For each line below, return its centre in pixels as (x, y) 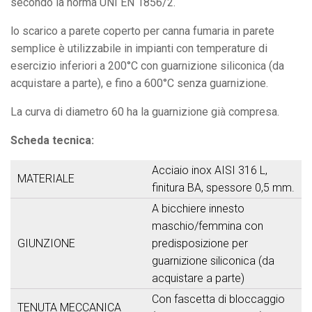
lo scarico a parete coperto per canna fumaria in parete (142, 31)
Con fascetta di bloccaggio (218, 299)
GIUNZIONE (46, 243)
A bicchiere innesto (198, 208)
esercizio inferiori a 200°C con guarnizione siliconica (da (147, 65)
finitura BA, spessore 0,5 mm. (223, 187)
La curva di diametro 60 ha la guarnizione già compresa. (145, 111)
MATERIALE (46, 178)
